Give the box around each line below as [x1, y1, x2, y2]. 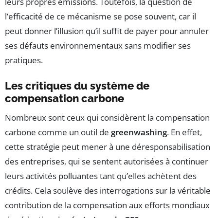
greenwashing [111, 127, 167, 138]
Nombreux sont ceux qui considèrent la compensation [5, 112, 210, 124]
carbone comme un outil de [5, 127, 111, 138]
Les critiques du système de [5, 79, 149, 92]
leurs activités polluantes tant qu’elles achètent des [5, 170, 197, 182]
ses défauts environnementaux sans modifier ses [5, 40, 191, 52]
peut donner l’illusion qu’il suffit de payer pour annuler [5, 25, 209, 37]
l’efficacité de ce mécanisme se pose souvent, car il [5, 11, 196, 22]
